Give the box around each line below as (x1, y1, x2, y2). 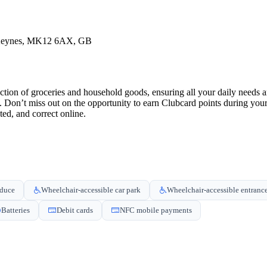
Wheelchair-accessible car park (41, 185, 141, 194)
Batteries (1, 205, 30, 215)
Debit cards (57, 205, 93, 215)
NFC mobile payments (120, 205, 192, 215)
